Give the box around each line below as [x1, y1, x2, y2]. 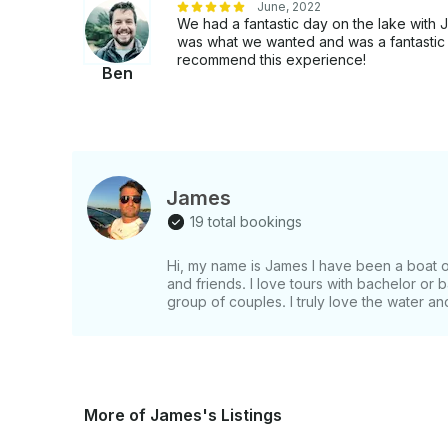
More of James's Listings [84, 404, 282, 425]
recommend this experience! [177, 51, 366, 69]
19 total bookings [190, 213, 302, 231]
